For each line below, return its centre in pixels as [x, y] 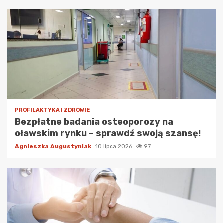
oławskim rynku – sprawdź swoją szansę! [108, 134]
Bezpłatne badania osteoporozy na [94, 122]
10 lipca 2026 [114, 147]
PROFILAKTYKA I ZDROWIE [52, 110]
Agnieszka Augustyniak [54, 147]
